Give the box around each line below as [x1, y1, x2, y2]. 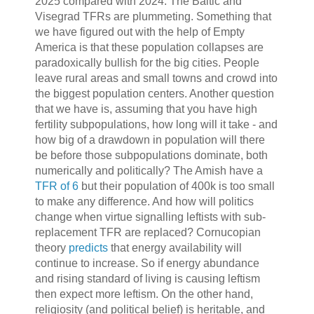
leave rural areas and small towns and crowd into [34, 71, 278, 84]
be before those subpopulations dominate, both [34, 149, 268, 161]
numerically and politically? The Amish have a [34, 164, 263, 177]
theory [34, 241, 69, 254]
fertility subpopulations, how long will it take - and [34, 118, 278, 130]
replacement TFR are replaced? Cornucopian [34, 226, 261, 238]
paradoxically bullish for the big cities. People [34, 56, 259, 69]
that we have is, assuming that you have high [34, 102, 257, 115]
